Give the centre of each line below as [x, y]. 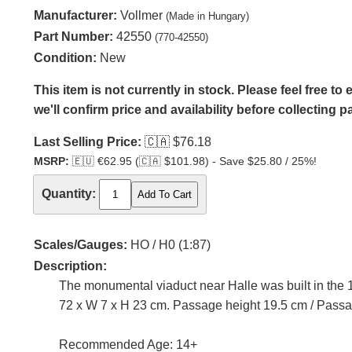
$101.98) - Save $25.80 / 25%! [239, 161]
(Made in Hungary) [207, 16]
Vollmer [141, 15]
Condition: [65, 58]
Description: [70, 266]
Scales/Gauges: [81, 245]
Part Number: [73, 37]
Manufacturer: [75, 15]
